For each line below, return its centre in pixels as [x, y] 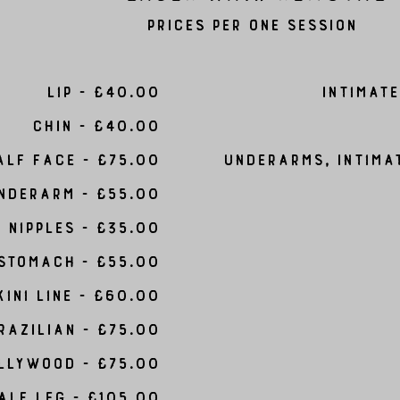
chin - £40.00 [95, 122]
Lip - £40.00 [102, 88]
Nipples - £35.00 [83, 224]
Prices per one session [251, 21]
